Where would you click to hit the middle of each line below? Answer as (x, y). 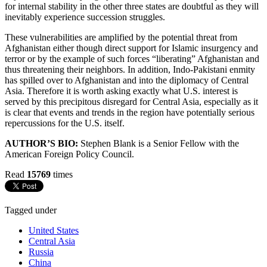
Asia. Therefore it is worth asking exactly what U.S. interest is (121, 91)
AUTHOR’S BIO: (41, 143)
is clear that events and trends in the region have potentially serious (130, 112)
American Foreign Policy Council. (71, 154)
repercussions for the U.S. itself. (65, 123)
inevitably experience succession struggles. (85, 17)
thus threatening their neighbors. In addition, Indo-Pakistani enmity (130, 69)
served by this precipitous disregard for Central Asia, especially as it (131, 101)
